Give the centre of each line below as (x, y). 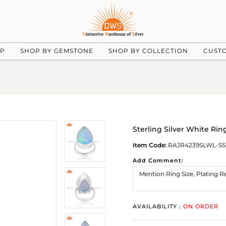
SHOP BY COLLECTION (148, 50)
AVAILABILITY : (158, 206)
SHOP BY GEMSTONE (56, 50)
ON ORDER (201, 206)
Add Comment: (158, 160)
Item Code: (150, 145)
